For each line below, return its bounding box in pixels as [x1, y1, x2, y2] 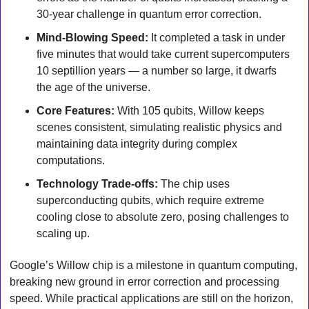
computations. [37, 154, 105, 167]
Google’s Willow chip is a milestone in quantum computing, [10, 259, 297, 272]
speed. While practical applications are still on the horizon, [10, 292, 293, 305]
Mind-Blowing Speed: [37, 32, 148, 44]
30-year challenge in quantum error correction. [37, 8, 261, 21]
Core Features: [37, 105, 114, 117]
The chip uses [158, 178, 230, 190]
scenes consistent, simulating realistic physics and [37, 121, 282, 134]
